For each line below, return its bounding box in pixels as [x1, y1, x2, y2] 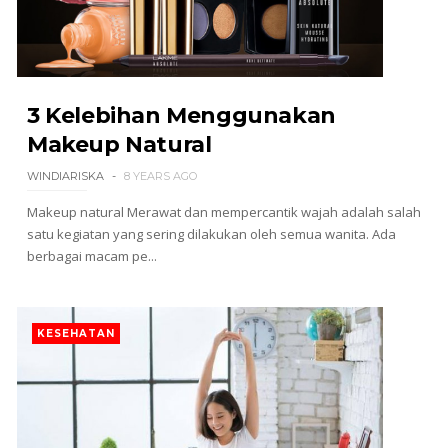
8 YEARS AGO [123, 169, 197, 183]
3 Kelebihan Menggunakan [26, 102, 336, 129]
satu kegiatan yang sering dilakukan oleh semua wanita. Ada [26, 225, 396, 243]
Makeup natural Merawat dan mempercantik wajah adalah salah [26, 203, 421, 221]
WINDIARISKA [26, 169, 104, 183]
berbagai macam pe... [26, 247, 157, 265]
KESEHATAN [36, 327, 115, 340]
